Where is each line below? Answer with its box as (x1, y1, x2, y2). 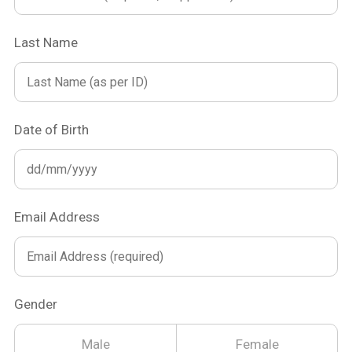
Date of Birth (14, 122, 89, 137)
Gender (14, 296, 57, 312)
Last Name (14, 35, 78, 50)
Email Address (14, 209, 100, 225)
